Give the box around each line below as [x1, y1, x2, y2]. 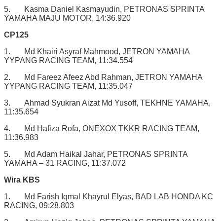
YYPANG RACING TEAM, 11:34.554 [4, 56, 133, 65]
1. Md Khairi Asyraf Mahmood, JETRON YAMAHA [4, 47, 189, 56]
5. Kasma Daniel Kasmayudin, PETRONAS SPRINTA [4, 4, 204, 13]
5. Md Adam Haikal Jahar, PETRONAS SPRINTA [4, 149, 187, 158]
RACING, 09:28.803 [4, 201, 74, 210]
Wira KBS [4, 175, 40, 184]
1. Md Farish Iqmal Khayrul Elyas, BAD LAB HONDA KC [4, 192, 213, 201]
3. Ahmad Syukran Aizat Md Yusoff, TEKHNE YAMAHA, [4, 98, 211, 107]
